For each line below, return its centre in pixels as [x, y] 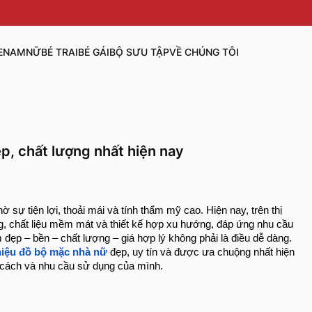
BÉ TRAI [59, 52]
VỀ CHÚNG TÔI [204, 52]
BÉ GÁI [93, 52]
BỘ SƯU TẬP [139, 52]
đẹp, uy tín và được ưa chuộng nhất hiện [202, 252]
